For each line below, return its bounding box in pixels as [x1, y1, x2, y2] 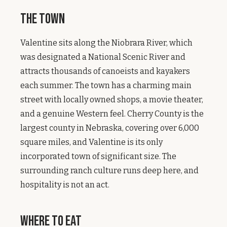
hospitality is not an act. [20, 180, 109, 190]
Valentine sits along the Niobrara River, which [20, 38, 193, 48]
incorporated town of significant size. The [20, 152, 176, 161]
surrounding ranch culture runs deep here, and [20, 166, 199, 175]
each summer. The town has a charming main [20, 81, 192, 90]
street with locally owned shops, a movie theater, [20, 95, 203, 104]
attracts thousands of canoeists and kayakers [20, 66, 190, 76]
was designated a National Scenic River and [20, 52, 185, 62]
